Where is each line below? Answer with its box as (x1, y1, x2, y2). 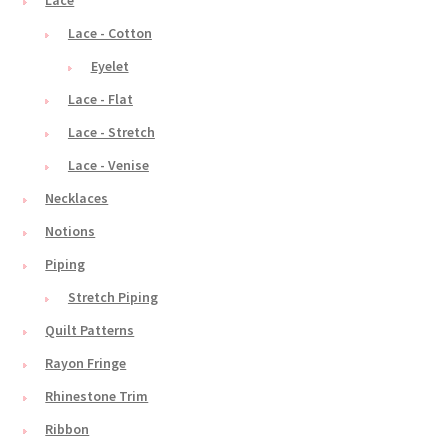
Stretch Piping (67, 288, 158, 307)
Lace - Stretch (67, 123, 155, 142)
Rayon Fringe (45, 354, 127, 373)
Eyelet (90, 57, 129, 76)
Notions (45, 222, 96, 241)
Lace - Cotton (67, 24, 152, 43)
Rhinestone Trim (45, 387, 149, 406)
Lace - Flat (67, 90, 133, 109)
